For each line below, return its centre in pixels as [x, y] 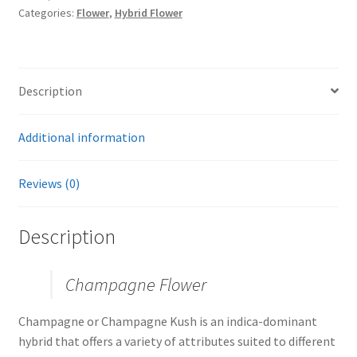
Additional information [81, 137]
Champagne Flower [135, 285]
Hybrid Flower [148, 12]
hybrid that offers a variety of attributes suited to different [177, 341]
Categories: [47, 12]
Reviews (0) [49, 183]
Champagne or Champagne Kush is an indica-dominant [167, 322]
